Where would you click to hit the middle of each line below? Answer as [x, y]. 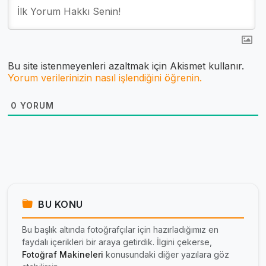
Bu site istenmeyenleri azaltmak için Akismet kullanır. [126, 66]
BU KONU [59, 204]
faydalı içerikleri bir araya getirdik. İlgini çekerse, [117, 242]
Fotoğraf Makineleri [63, 254]
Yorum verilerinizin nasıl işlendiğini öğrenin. [105, 78]
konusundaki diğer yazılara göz [166, 254]
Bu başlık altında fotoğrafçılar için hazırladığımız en [120, 229]
